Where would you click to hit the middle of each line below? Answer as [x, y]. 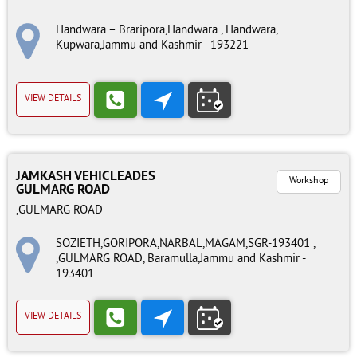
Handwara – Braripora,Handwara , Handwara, [167, 31]
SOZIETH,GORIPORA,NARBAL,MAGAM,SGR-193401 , [185, 244]
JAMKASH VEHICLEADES [86, 177]
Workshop [309, 181]
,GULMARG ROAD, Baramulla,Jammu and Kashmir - [180, 259]
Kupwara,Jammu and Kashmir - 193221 [152, 46]
